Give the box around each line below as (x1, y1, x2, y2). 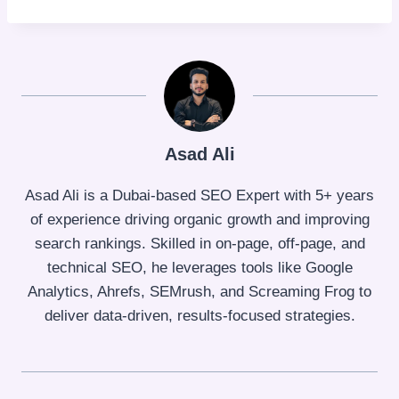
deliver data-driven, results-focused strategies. (44, 306, 355, 324)
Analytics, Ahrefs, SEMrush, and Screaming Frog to (28, 282, 371, 300)
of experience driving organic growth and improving (29, 210, 370, 228)
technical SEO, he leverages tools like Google (46, 258, 353, 276)
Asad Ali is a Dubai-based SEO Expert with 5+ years (25, 186, 374, 204)
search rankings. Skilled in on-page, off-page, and (34, 234, 365, 252)
